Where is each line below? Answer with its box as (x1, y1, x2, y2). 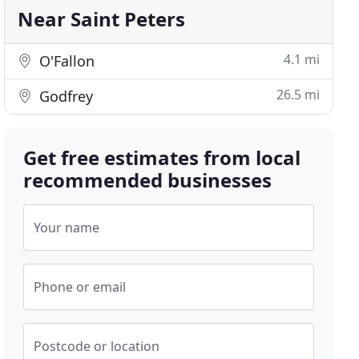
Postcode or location (34, 337, 160, 355)
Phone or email (34, 278, 127, 296)
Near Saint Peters (18, 6, 186, 32)
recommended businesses (23, 167, 272, 193)
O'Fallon (35, 51, 95, 71)
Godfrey (35, 87, 94, 106)
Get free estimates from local (23, 144, 301, 171)
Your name (34, 219, 100, 236)
